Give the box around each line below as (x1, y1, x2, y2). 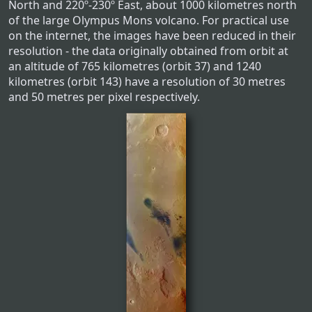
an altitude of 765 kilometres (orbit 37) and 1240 (8, 58, 261, 75)
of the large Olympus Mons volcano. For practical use (8, 13, 289, 29)
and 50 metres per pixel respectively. (8, 89, 200, 105)
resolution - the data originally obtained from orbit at (8, 43, 288, 59)
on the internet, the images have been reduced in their (8, 28, 296, 44)
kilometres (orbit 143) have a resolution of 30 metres (8, 74, 286, 90)
